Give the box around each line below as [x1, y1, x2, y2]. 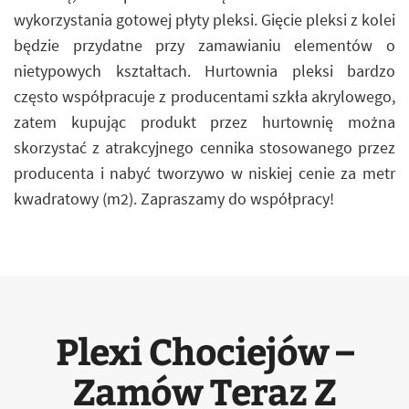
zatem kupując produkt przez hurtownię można [14, 111, 395, 132]
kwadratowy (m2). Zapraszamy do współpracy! [14, 188, 334, 209]
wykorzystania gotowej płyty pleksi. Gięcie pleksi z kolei [14, 9, 395, 30]
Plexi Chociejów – [56, 325, 353, 375]
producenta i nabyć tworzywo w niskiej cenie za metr [14, 163, 395, 184]
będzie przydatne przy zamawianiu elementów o [14, 35, 395, 56]
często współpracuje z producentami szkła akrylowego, [14, 86, 395, 107]
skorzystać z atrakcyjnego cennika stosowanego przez [14, 137, 395, 158]
